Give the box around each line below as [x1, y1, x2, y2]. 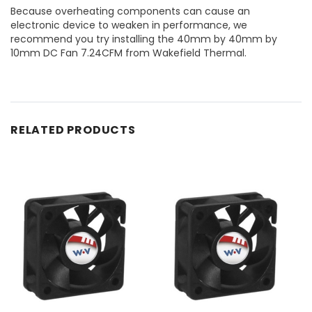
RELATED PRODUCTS [10, 121, 136, 138]
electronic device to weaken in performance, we [10, 17, 247, 32]
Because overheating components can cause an [10, 3, 250, 18]
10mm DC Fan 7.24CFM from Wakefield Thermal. [10, 45, 247, 60]
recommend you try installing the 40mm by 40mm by [10, 31, 277, 46]
